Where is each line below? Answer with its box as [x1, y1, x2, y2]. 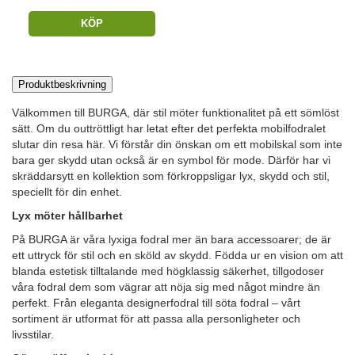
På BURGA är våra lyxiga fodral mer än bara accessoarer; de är [12, 233, 331, 246]
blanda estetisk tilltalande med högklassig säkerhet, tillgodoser [12, 265, 324, 278]
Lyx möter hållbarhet [12, 209, 123, 223]
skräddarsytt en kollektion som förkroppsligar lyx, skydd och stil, [12, 170, 330, 183]
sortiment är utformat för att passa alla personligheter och [12, 312, 300, 326]
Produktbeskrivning [18, 78, 106, 91]
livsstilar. [12, 328, 54, 342]
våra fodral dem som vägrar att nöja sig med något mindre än [12, 281, 320, 294]
